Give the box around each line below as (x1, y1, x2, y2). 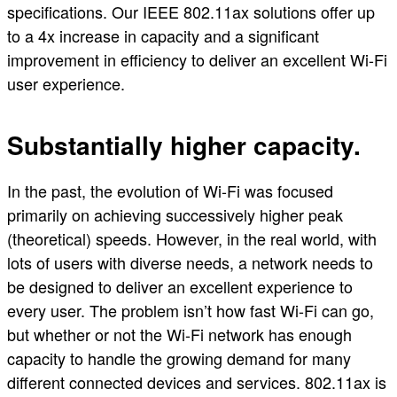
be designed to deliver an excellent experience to (7, 275, 353, 299)
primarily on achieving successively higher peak (7, 203, 343, 227)
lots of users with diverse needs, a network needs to (7, 251, 373, 275)
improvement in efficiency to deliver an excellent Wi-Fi (7, 47, 387, 71)
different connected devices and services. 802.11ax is (7, 370, 386, 394)
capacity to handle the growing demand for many (7, 346, 351, 370)
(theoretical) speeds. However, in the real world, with (7, 227, 377, 251)
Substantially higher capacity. (7, 127, 361, 164)
